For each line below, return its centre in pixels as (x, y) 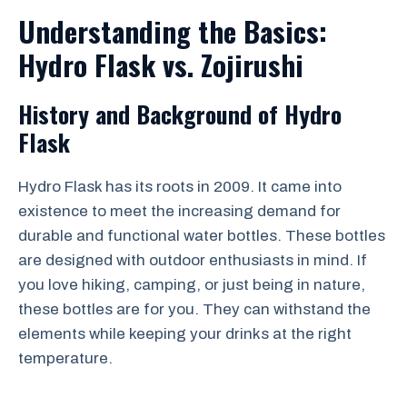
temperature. (65, 358)
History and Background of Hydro (180, 114)
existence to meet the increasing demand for (179, 211)
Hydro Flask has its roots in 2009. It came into (180, 186)
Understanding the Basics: (173, 30)
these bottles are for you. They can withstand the (194, 309)
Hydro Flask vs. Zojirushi (161, 64)
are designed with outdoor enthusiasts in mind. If (193, 260)
